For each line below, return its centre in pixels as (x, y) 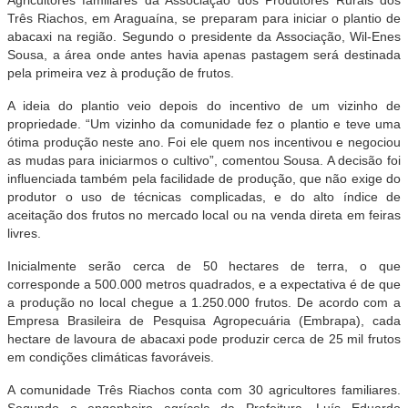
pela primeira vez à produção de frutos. (121, 72)
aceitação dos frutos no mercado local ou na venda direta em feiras (204, 214)
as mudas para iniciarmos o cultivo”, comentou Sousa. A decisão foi (204, 160)
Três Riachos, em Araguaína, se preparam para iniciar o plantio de (204, 18)
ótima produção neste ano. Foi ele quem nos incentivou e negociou (204, 142)
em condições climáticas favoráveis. (111, 357)
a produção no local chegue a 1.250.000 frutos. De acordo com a (204, 302)
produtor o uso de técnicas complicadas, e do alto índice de (204, 196)
